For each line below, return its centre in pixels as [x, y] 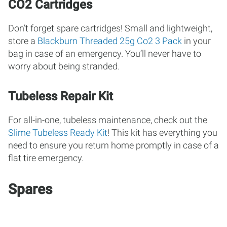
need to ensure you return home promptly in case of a [113, 145]
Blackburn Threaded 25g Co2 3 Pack [110, 41]
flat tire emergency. [46, 158]
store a [23, 41]
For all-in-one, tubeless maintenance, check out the [108, 120]
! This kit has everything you [162, 133]
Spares [30, 189]
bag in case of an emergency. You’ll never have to [105, 53]
